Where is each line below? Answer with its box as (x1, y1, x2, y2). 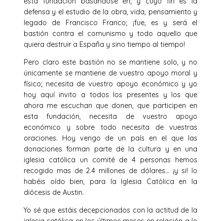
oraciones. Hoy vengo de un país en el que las (24, 134, 197, 143)
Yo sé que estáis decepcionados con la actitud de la (24, 206, 197, 215)
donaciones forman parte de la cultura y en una (24, 145, 197, 154)
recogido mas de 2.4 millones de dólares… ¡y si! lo (24, 166, 197, 176)
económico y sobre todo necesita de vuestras (24, 123, 197, 132)
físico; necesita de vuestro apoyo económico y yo (24, 79, 197, 89)
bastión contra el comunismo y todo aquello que (24, 29, 197, 38)
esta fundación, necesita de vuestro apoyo (24, 112, 197, 121)
